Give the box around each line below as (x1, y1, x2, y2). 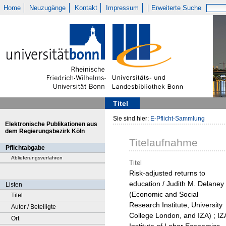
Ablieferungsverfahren (11, 155, 63, 160)
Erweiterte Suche (151, 4, 202, 12)
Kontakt (74, 4, 97, 12)
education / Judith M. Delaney (129, 180, 224, 188)
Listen (6, 181, 22, 188)
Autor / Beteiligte (11, 203, 56, 210)
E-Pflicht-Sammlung (150, 115, 205, 122)
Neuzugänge (29, 4, 66, 12)
